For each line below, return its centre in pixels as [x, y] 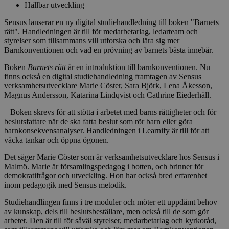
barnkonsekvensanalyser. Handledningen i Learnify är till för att [107, 130]
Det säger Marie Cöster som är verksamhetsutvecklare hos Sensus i [112, 157]
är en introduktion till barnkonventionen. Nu [138, 67]
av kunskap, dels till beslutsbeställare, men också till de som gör [106, 211]
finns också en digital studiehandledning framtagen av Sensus [103, 76]
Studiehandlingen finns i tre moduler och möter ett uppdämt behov [111, 202]
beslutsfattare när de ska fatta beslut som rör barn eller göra [98, 121]
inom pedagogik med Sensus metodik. [65, 185]
